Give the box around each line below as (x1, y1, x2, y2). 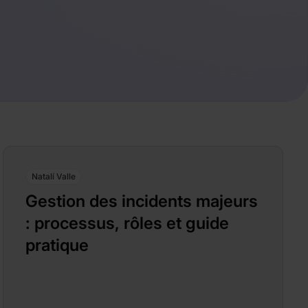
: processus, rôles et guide (25, 213, 229, 233)
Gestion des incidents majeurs (25, 191, 258, 211)
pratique (25, 235, 89, 255)
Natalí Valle (32, 171, 76, 181)
